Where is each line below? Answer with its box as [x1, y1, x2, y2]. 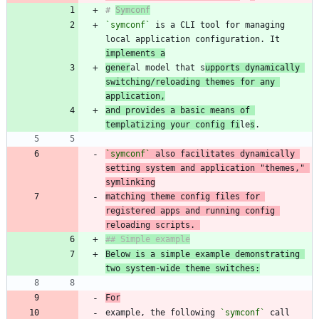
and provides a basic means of [105, 105, 250, 115]
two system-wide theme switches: [105, 263, 260, 273]
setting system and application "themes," [105, 162, 305, 173]
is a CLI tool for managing [150, 19, 285, 30]
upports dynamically [205, 62, 300, 73]
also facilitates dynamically [150, 148, 295, 159]
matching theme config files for [105, 191, 260, 202]
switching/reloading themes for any [105, 76, 275, 87]
